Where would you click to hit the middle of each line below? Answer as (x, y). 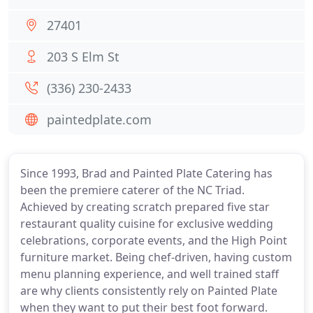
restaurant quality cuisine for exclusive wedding (147, 224)
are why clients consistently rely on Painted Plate (149, 291)
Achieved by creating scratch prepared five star (145, 207)
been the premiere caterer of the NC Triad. (132, 190)
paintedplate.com (99, 119)
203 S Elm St (83, 57)
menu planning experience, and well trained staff (150, 274)
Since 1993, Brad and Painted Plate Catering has (146, 173)
